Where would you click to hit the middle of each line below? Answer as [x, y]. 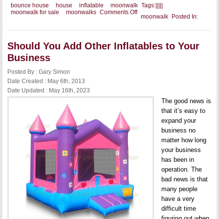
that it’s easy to [183, 111]
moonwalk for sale [35, 12]
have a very [178, 199]
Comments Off [119, 12]
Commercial [153, 32]
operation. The [182, 169]
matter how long [184, 140]
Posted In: [185, 17]
